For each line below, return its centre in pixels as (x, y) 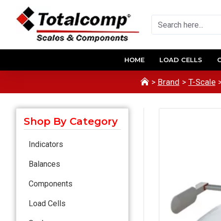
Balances (44, 164)
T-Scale (202, 82)
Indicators (46, 144)
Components (51, 184)
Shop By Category (71, 121)
